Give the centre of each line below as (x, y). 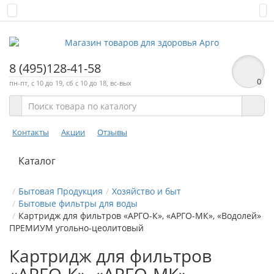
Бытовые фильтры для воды (78, 203)
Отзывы (112, 132)
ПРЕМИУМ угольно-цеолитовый (76, 228)
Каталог (37, 161)
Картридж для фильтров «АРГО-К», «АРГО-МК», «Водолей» (140, 216)
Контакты (31, 132)
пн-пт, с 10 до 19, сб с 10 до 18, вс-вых (70, 83)
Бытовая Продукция (61, 191)
